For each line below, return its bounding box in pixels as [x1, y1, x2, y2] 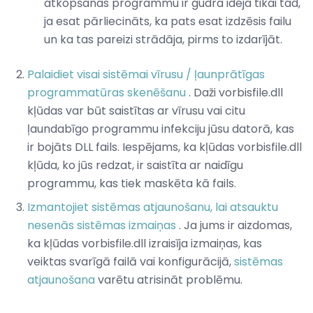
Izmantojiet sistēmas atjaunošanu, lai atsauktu [27, 199, 278, 216]
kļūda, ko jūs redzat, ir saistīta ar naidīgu [27, 157, 243, 174]
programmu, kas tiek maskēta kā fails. [27, 175, 236, 192]
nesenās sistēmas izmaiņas [27, 217, 176, 234]
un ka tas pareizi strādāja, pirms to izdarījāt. [44, 31, 282, 48]
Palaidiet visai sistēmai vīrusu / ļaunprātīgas [27, 66, 265, 83]
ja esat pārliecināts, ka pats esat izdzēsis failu [44, 13, 291, 30]
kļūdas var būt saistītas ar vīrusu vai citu [27, 103, 245, 119]
